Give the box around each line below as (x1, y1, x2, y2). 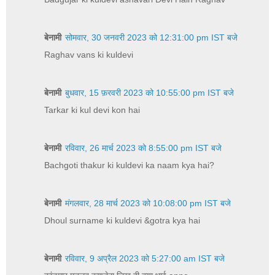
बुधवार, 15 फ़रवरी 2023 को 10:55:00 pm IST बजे (65, 87, 234, 98)
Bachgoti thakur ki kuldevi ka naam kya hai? (44, 160, 215, 170)
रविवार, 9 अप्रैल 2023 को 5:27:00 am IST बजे (65, 253, 225, 263)
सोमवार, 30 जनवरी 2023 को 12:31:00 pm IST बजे (65, 32, 238, 42)
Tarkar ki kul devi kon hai (44, 104, 141, 115)
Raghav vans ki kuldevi (44, 49, 134, 60)
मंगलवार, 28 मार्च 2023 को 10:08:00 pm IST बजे (65, 198, 231, 208)
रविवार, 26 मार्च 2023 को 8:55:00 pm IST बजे (65, 142, 222, 153)
